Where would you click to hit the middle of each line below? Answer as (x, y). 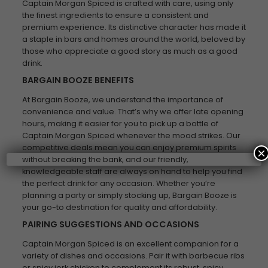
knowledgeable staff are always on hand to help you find (132, 171)
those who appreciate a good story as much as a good (130, 51)
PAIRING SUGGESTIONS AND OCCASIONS (110, 224)
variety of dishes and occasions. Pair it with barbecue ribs (133, 256)
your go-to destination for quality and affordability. (119, 207)
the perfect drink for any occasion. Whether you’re (118, 183)
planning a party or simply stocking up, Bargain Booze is (129, 195)
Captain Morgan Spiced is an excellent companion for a (130, 244)
